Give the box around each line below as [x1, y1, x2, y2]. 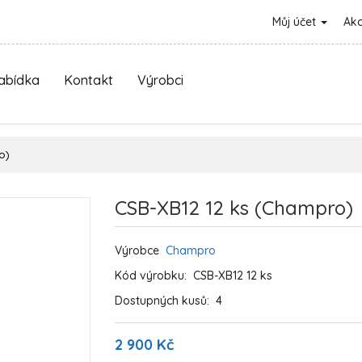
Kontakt [64, 72, 113, 88]
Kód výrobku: [114, 268, 193, 283]
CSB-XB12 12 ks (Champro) [114, 196, 353, 220]
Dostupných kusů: [114, 293, 216, 308]
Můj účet [272, 15, 319, 29]
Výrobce [114, 243, 166, 258]
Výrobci [137, 72, 183, 88]
